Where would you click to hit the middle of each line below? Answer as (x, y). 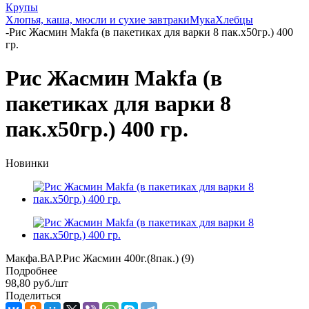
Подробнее (31, 270)
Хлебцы (234, 20)
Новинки (27, 163)
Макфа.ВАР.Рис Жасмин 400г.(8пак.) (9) (100, 258)
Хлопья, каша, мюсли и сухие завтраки (98, 20)
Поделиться (33, 295)
